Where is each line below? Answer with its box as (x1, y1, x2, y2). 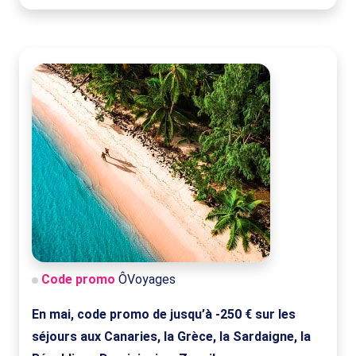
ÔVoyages (115, 272, 176, 288)
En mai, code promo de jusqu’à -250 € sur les (32, 307, 296, 323)
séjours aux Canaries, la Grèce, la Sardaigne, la (32, 329, 311, 345)
